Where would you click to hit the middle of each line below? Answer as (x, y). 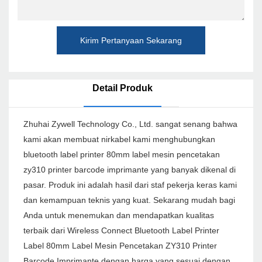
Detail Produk (122, 88)
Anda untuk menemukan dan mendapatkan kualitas (119, 216)
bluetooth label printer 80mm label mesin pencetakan (122, 155)
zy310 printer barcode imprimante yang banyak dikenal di (130, 170)
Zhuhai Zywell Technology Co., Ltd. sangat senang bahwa (130, 124)
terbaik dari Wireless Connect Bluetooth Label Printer (121, 231)
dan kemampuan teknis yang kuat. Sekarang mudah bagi (129, 200)
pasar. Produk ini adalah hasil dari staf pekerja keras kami (130, 185)
